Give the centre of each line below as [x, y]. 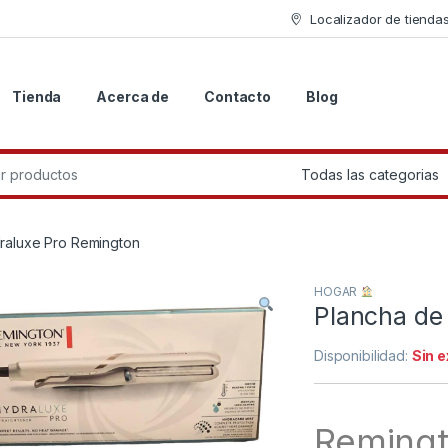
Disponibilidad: [363, 355]
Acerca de [133, 97]
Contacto [237, 97]
